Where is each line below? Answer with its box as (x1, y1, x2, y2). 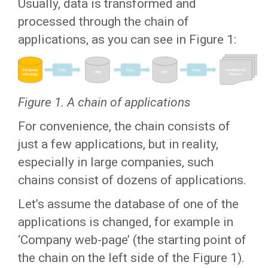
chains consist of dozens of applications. (18, 173, 246, 187)
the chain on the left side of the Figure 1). (18, 251, 245, 265)
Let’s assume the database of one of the (18, 197, 239, 211)
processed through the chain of (18, 14, 189, 29)
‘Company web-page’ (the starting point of (18, 233, 246, 247)
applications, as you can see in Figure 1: (18, 32, 236, 47)
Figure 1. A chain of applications (18, 95, 191, 109)
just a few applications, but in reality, (18, 137, 218, 151)
